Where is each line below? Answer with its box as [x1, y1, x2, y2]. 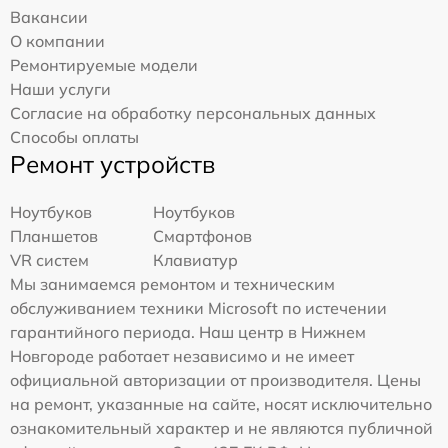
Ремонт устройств [10, 148, 215, 179]
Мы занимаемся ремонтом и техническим [10, 273, 335, 294]
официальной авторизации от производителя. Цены [10, 369, 421, 390]
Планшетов [10, 225, 98, 246]
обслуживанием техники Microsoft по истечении [10, 297, 387, 318]
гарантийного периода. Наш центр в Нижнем [10, 321, 366, 342]
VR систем [10, 249, 89, 270]
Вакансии [10, 6, 88, 27]
